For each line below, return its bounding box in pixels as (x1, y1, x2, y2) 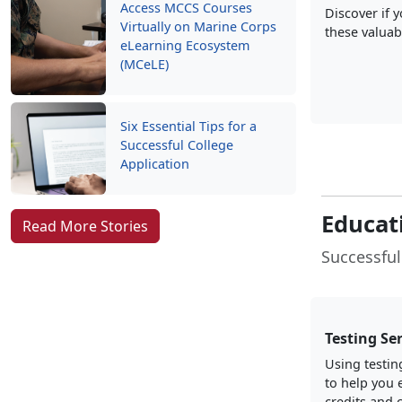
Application (120, 155, 189, 172)
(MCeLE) (120, 56, 169, 73)
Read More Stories (22, 216, 148, 236)
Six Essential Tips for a (120, 118, 257, 135)
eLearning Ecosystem (120, 37, 249, 54)
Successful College (120, 136, 233, 153)
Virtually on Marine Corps (120, 18, 276, 35)
